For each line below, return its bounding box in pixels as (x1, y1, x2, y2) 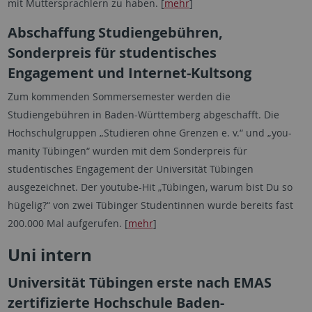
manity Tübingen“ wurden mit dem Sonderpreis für (7, 144, 247, 157)
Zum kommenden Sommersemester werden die (7, 90, 231, 103)
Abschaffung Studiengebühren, (7, 23, 223, 42)
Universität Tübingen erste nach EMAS (7, 273, 272, 292)
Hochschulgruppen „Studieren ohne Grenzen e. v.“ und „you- (7, 126, 292, 139)
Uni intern (7, 243, 92, 267)
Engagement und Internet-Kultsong (7, 63, 251, 82)
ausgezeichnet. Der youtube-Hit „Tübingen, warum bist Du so (7, 180, 292, 194)
